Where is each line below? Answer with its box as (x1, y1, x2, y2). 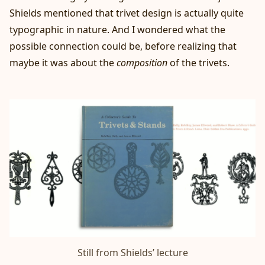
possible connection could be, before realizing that (9, 39, 237, 53)
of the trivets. (167, 56, 230, 69)
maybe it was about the (9, 56, 117, 69)
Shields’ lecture (120, 246, 188, 260)
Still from (77, 246, 121, 260)
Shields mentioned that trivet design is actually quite (9, 6, 244, 20)
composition (117, 56, 167, 69)
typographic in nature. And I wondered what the (9, 22, 225, 36)
